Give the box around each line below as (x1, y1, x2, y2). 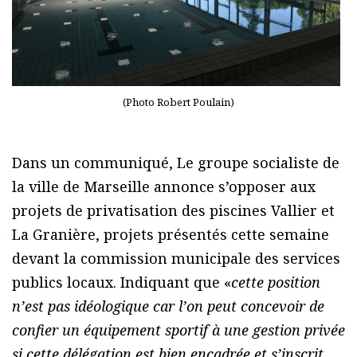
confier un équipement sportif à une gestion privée (12, 320, 345, 339)
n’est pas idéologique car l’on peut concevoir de (12, 296, 324, 316)
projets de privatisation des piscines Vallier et (12, 200, 335, 220)
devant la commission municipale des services (12, 248, 340, 268)
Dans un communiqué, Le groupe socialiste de (12, 152, 339, 172)
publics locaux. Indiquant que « (12, 272, 231, 292)
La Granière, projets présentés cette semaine (12, 224, 329, 244)
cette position (231, 272, 320, 292)
